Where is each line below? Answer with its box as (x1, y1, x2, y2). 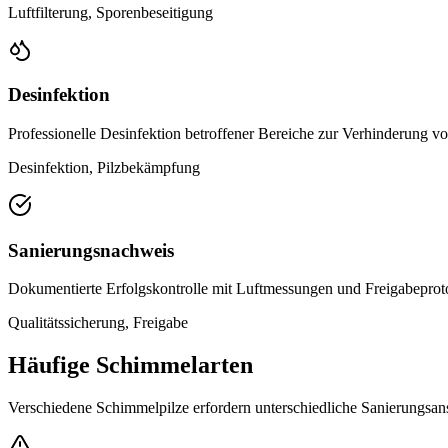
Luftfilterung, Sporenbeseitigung (8, 3, 213, 21)
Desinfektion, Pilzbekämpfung (8, 158, 200, 176)
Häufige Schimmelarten (8, 352, 253, 379)
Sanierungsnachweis (8, 239, 174, 261)
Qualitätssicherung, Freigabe (8, 314, 188, 332)
